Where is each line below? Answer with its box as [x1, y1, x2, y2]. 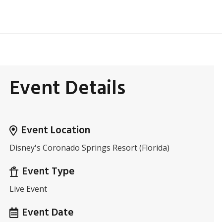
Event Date [22, 205, 74, 221]
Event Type [22, 164, 75, 180]
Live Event [9, 183, 47, 194]
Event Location [21, 122, 90, 139]
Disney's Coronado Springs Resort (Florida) [9, 142, 169, 153]
